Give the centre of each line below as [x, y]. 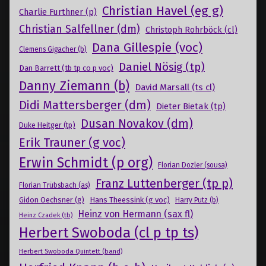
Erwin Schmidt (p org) [86, 163]
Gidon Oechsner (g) [52, 200]
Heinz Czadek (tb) [46, 216]
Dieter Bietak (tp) [191, 107]
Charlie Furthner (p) [58, 12]
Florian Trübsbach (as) [55, 186]
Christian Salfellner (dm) [80, 29]
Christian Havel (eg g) [163, 11]
